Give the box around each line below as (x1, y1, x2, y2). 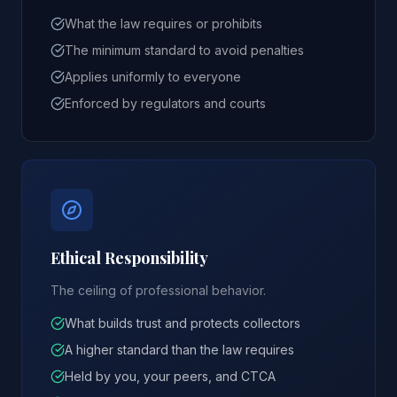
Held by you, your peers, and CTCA (65, 369, 276, 384)
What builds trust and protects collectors (65, 315, 300, 331)
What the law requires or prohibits (65, 16, 262, 31)
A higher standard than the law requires (65, 342, 294, 357)
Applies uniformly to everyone (65, 69, 241, 84)
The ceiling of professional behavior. (51, 283, 266, 298)
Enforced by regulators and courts (65, 96, 266, 111)
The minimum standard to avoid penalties (65, 43, 304, 58)
